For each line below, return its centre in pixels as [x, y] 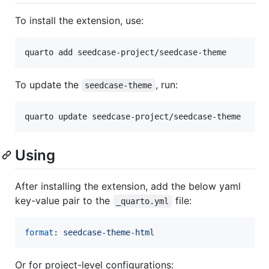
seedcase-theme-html [109, 232]
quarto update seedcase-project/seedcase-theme [133, 116]
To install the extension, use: [79, 20]
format [39, 232]
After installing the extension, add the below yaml [128, 186]
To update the [48, 84]
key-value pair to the [64, 200]
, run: [166, 84]
